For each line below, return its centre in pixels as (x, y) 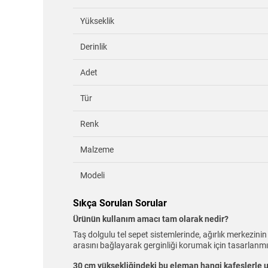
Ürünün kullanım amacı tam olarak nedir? (151, 219)
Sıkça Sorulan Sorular (120, 203)
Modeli (92, 175)
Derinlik (94, 46)
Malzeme (97, 149)
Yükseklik (97, 21)
